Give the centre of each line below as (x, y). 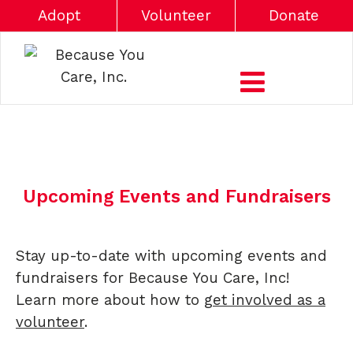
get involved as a (265, 300)
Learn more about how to (110, 300)
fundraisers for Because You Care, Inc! (155, 278)
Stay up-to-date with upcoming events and (171, 256)
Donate (294, 16)
